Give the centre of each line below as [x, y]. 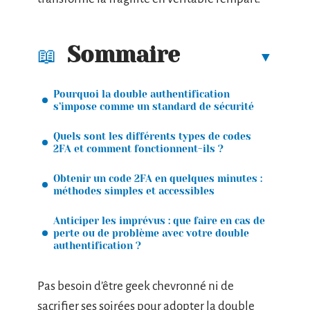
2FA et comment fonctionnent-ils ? [138, 148]
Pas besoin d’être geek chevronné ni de [136, 286]
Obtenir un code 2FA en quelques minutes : [158, 178]
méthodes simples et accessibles [134, 191]
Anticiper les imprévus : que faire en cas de [159, 220]
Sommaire [124, 55]
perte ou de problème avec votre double [151, 233]
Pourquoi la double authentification [142, 94]
